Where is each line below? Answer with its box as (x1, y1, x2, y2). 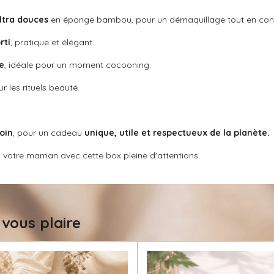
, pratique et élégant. (10, 37, 94, 48)
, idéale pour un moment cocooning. (4, 59, 151, 71)
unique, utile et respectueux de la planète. (84, 127, 270, 139)
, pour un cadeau (13, 127, 84, 139)
